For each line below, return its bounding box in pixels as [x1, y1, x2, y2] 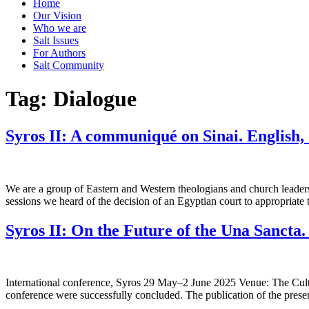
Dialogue [53, 86, 137, 112]
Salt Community [33, 59, 104, 71]
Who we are [33, 21, 86, 34]
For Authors [33, 46, 86, 59]
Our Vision [33, 9, 81, 21]
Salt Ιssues [33, 34, 79, 46]
